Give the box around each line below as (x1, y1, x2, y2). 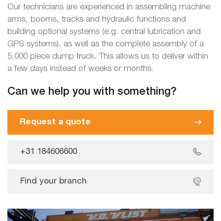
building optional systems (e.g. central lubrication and (7, 28, 201, 36)
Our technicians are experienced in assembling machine (7, 3, 210, 11)
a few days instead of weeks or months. (7, 65, 154, 73)
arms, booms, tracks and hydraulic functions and (7, 15, 186, 23)
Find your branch (20, 178, 87, 185)
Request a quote (20, 118, 91, 126)
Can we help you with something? (7, 87, 177, 97)
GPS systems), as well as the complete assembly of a (7, 40, 204, 48)
